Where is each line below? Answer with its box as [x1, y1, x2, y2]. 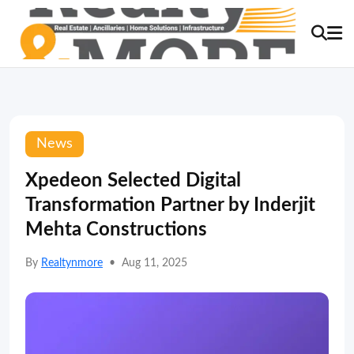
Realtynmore [41, 258, 103, 269]
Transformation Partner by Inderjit [25, 196, 315, 215]
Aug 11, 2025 [122, 258, 187, 269]
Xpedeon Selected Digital [25, 171, 241, 190]
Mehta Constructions [25, 220, 207, 239]
